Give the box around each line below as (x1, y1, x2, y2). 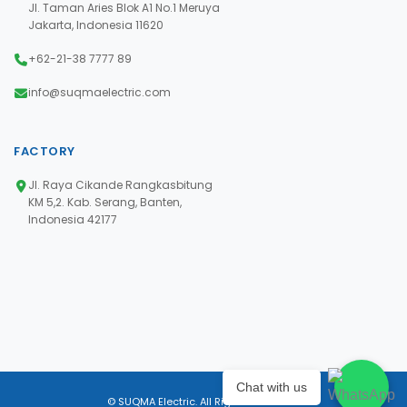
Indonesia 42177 (28, 212, 117, 227)
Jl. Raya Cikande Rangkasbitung (28, 177, 213, 193)
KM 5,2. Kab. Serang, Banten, (28, 194, 182, 210)
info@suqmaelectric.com (28, 84, 171, 100)
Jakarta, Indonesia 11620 (28, 17, 164, 33)
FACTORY (14, 143, 75, 160)
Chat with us (236, 379, 307, 394)
